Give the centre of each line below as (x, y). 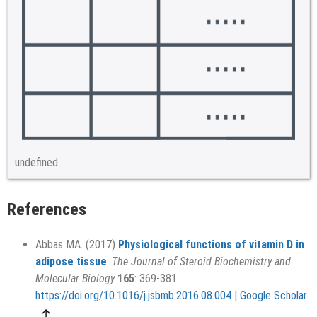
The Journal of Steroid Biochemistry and (201, 262)
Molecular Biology (75, 279)
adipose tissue (71, 262)
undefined (36, 163)
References (47, 210)
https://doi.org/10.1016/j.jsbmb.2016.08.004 (133, 296)
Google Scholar (273, 296)
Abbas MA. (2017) (77, 245)
